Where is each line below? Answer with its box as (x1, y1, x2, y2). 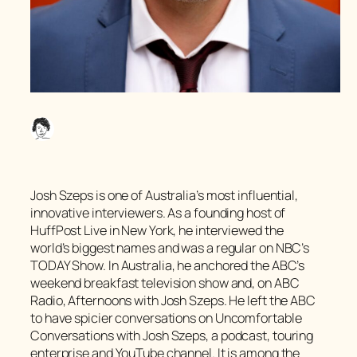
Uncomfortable (214, 308, 302, 327)
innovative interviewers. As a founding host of (30, 203, 286, 222)
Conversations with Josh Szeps (30, 326, 206, 344)
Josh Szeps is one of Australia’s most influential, (30, 186, 298, 204)
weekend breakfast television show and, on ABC (30, 273, 300, 292)
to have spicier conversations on (30, 308, 215, 327)
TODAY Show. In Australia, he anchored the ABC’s (30, 256, 305, 274)
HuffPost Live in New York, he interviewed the (30, 221, 284, 239)
